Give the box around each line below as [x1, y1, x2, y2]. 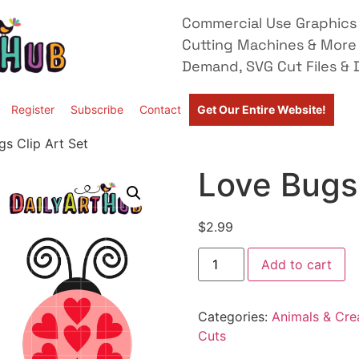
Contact [139, 103, 181, 116]
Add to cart [260, 256, 332, 273]
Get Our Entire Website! [197, 103, 326, 116]
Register [11, 103, 54, 116]
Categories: [197, 309, 272, 325]
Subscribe [71, 103, 123, 116]
